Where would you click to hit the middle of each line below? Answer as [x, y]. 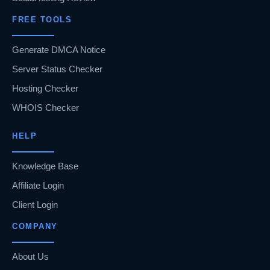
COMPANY [35, 226]
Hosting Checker [45, 89]
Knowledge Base [45, 166]
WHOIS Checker [46, 108]
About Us [30, 256]
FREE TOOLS [42, 20]
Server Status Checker [57, 69]
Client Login [35, 205]
